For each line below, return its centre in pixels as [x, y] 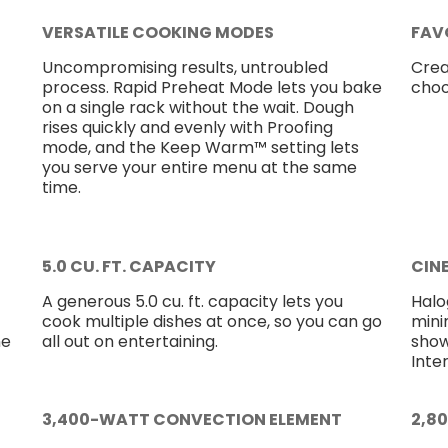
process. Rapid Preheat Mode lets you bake [211, 88]
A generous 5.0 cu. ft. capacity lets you [192, 301]
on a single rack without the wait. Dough [197, 108]
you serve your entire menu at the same [199, 168]
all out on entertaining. [129, 341]
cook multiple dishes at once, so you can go [211, 321]
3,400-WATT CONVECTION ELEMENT [191, 420]
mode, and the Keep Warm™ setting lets [200, 148]
